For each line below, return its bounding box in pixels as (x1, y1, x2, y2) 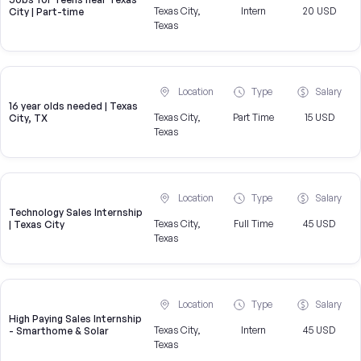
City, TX (9, 112, 48, 125)
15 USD (304, 111, 334, 124)
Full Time (233, 218, 273, 230)
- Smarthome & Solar (9, 325, 109, 338)
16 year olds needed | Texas (9, 100, 138, 113)
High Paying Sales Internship (9, 313, 142, 326)
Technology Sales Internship (9, 206, 143, 219)
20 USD (302, 5, 336, 18)
